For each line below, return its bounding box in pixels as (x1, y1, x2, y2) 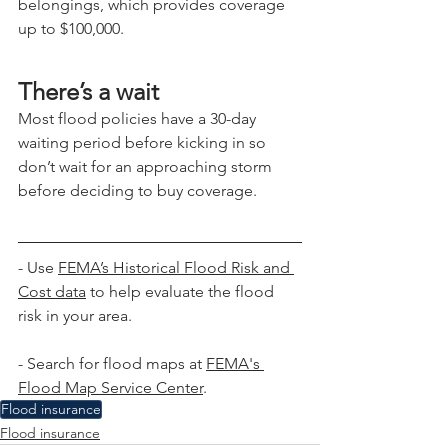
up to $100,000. (18, 18, 124, 38)
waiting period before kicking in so (18, 132, 270, 152)
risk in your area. (18, 305, 132, 325)
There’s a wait (18, 76, 159, 106)
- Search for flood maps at (18, 353, 206, 373)
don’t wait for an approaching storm (18, 156, 276, 176)
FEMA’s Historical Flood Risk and (58, 257, 294, 277)
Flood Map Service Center (18, 377, 203, 397)
